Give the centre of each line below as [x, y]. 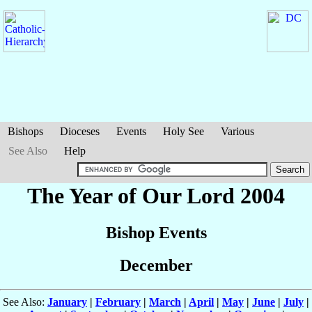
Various [237, 131]
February [118, 302]
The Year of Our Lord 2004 [156, 196]
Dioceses [80, 131]
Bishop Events [156, 233]
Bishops [25, 131]
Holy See [184, 131]
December [156, 266]
